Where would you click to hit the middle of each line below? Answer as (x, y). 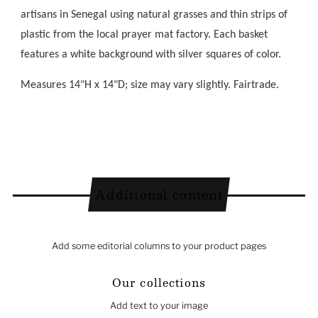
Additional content (159, 194)
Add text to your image (159, 305)
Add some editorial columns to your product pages (159, 246)
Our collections (159, 282)
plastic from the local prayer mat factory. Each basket (144, 34)
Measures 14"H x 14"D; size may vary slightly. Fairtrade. (149, 85)
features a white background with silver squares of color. (150, 54)
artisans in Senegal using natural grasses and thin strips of (154, 15)
